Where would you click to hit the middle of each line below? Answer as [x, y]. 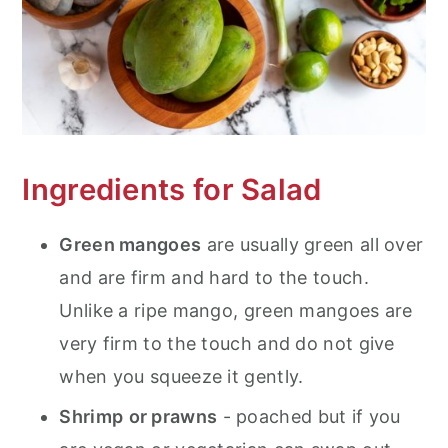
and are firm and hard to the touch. [214, 277]
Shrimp [91, 416]
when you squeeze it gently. [181, 376]
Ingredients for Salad [172, 189]
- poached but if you [309, 416]
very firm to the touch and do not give [227, 343]
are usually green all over [312, 244]
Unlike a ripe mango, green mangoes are [236, 310]
